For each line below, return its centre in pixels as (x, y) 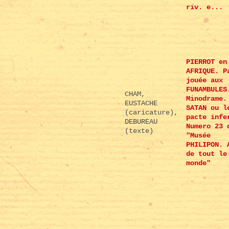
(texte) (139, 131)
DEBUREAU (141, 122)
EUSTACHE (141, 104)
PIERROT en (207, 62)
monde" (198, 163)
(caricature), (151, 113)
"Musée (198, 136)
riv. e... (204, 7)
